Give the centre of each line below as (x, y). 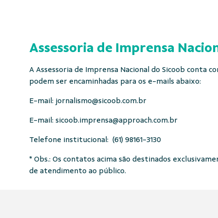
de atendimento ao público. (78, 171)
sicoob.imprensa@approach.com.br (117, 120)
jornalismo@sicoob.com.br (101, 101)
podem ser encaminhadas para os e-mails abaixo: (115, 81)
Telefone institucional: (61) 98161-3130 (95, 140)
